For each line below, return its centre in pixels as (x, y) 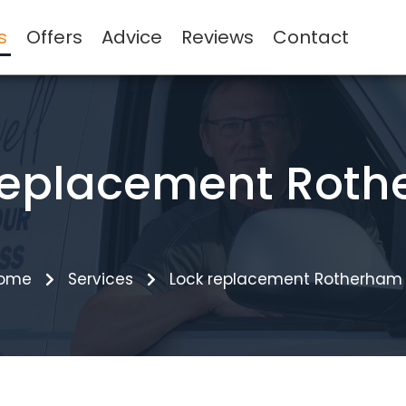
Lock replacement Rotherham (286, 279)
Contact (311, 37)
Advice (132, 37)
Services (101, 279)
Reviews (218, 37)
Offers (55, 37)
